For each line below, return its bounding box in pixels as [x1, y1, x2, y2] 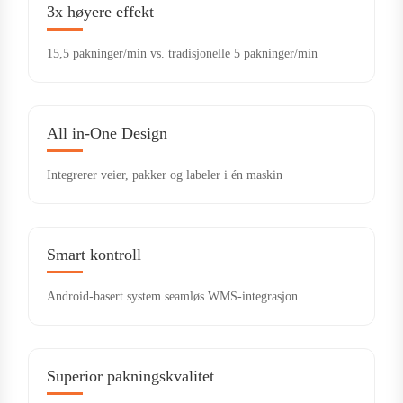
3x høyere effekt [47, 2, 155, 21]
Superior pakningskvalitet [47, 366, 215, 385]
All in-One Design [47, 123, 168, 142]
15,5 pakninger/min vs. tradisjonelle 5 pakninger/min [47, 46, 318, 60]
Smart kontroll [47, 245, 142, 264]
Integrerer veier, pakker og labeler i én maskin [47, 167, 283, 182]
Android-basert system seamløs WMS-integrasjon [47, 289, 299, 303]
